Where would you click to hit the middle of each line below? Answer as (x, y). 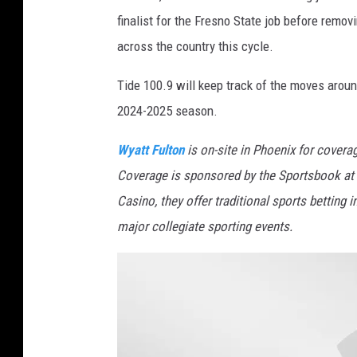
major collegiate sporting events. (205, 227)
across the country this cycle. (195, 47)
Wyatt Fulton (151, 150)
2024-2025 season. (167, 111)
